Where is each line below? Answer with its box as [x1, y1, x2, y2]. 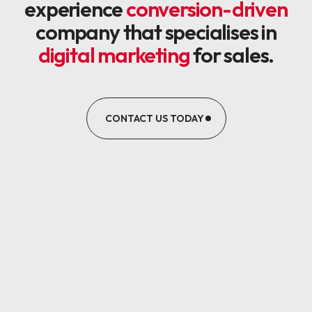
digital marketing [38, 42, 194, 68]
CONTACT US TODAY [104, 112, 204, 125]
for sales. [193, 42, 274, 68]
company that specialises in [36, 19, 276, 45]
